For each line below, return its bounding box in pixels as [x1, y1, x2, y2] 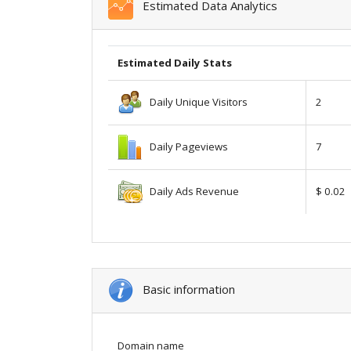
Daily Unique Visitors [143, 94, 248, 109]
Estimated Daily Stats [118, 55, 232, 70]
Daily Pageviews [143, 139, 228, 154]
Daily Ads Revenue [143, 183, 239, 198]
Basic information [133, 280, 235, 297]
